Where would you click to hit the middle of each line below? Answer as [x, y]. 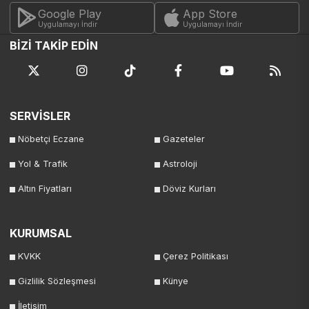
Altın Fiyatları [45, 189]
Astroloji [180, 164]
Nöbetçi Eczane [51, 139]
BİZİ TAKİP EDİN [54, 46]
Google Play [70, 14]
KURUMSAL [41, 233]
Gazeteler [184, 139]
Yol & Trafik [43, 164]
